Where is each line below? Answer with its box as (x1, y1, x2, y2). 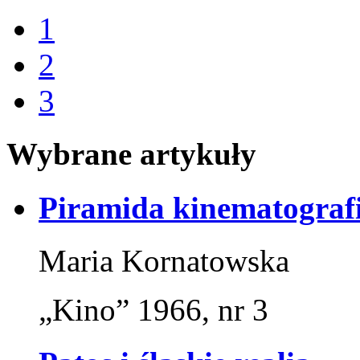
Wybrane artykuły (6, 137, 256, 172)
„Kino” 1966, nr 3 (39, 292, 268, 327)
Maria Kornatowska (39, 243, 289, 278)
